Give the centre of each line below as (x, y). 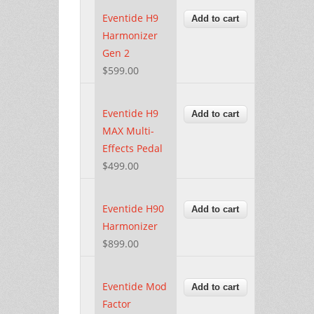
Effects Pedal (132, 148)
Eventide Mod (135, 286)
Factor (117, 303)
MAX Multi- (128, 130)
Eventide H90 (133, 208)
